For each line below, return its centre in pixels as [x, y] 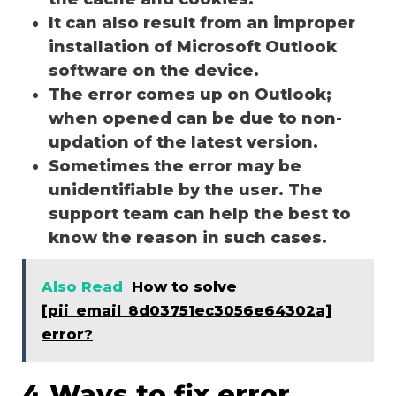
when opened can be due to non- [195, 118]
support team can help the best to [200, 213]
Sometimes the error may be [175, 166]
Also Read [82, 286]
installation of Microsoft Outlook [193, 46]
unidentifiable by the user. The [186, 190]
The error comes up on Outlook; [190, 94]
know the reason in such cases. [190, 237]
